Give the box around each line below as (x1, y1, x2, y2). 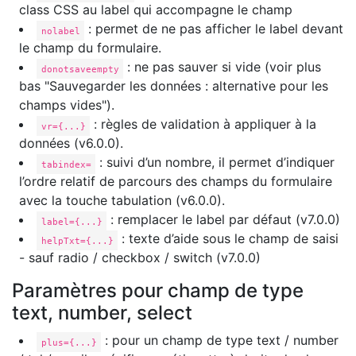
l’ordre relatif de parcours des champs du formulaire (19, 173, 332, 190)
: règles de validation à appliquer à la (90, 116, 317, 133)
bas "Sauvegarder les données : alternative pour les (19, 78, 328, 95)
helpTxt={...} (41, 234, 114, 246)
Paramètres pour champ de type (12, 279, 304, 303)
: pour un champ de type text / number (101, 332, 339, 349)
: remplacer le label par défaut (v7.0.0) (106, 211, 341, 228)
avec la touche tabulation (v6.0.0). (19, 192, 225, 209)
